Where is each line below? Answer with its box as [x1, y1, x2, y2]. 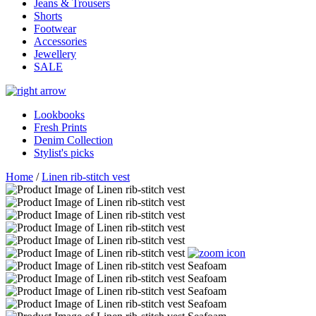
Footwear [34, 23, 76, 35]
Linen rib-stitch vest [42, 171, 130, 183]
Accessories [34, 35, 87, 48]
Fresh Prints [34, 121, 87, 134]
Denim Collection [34, 134, 113, 147]
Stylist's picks [34, 147, 94, 159]
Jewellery [34, 48, 76, 61]
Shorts [34, 10, 62, 23]
